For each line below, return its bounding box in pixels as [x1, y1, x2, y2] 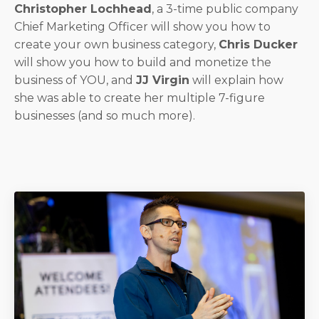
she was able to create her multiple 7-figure [14, 90, 265, 105]
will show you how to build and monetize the [14, 55, 271, 69]
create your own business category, [14, 37, 219, 51]
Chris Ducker [219, 37, 298, 51]
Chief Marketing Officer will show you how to [14, 19, 271, 33]
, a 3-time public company [152, 1, 298, 16]
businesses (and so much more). [14, 108, 195, 122]
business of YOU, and [14, 73, 136, 87]
